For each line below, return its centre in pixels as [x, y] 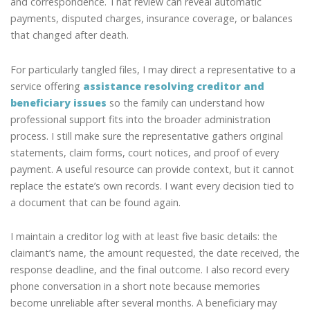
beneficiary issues [58, 102]
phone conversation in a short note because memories [135, 286]
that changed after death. [70, 35]
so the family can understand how [185, 102]
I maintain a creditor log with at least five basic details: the [144, 237]
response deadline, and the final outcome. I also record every [150, 270]
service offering [47, 86]
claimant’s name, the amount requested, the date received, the [155, 253]
